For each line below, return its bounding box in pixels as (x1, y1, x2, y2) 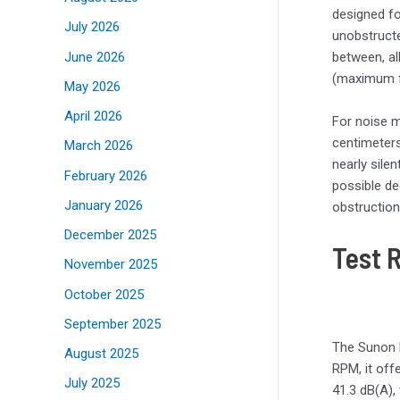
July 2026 (64, 19, 120, 36)
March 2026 (64, 137, 133, 154)
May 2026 (64, 78, 121, 95)
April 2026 (64, 108, 122, 125)
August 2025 (64, 346, 138, 362)
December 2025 (64, 227, 156, 244)
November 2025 (64, 256, 157, 273)
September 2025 (64, 315, 161, 332)
